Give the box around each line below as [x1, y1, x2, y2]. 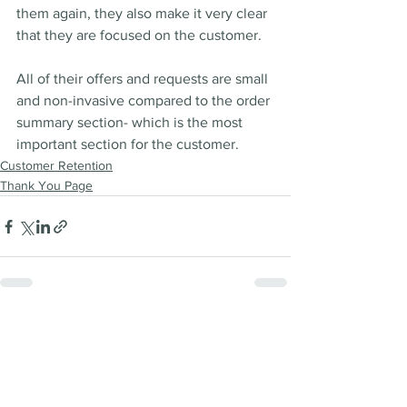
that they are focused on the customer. [16, 27, 265, 44]
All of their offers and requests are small [16, 71, 272, 87]
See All [252, 322, 291, 337]
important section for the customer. [16, 136, 246, 153]
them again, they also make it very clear [16, 5, 271, 22]
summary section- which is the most [16, 114, 246, 131]
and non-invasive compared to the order [16, 93, 273, 109]
